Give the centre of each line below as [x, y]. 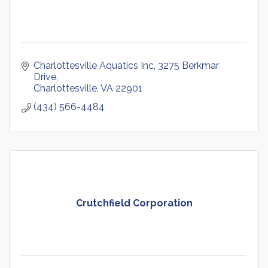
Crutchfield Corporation [134, 203]
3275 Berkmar [188, 66]
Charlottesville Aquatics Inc [94, 66]
